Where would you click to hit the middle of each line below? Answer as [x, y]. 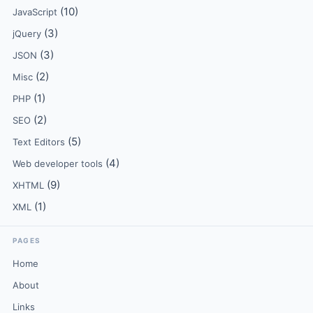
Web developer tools [58, 163]
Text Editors [39, 142]
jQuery [27, 34]
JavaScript [35, 12]
